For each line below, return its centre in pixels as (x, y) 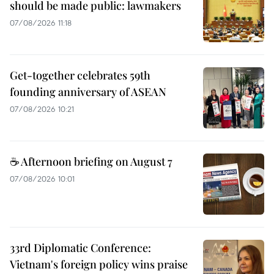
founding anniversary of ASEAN (88, 92)
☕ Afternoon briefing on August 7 (91, 162)
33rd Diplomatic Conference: (80, 248)
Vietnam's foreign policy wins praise (99, 265)
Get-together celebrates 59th (80, 76)
